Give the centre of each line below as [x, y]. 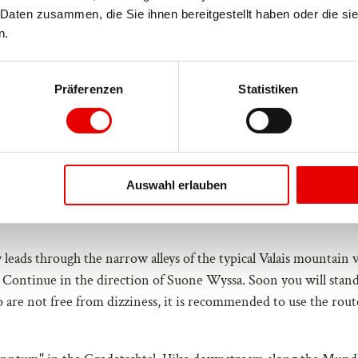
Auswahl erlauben [176, 185]
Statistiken [268, 89]
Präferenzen [89, 89]
